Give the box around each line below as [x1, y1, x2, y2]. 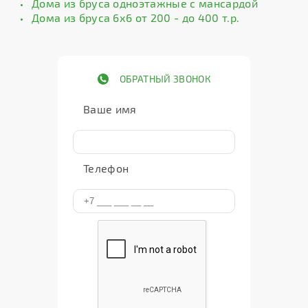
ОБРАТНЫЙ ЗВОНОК [120, 73, 210, 85]
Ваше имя [83, 102, 137, 115]
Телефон [83, 162, 129, 175]
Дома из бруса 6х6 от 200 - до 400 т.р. [32, 11, 240, 24]
